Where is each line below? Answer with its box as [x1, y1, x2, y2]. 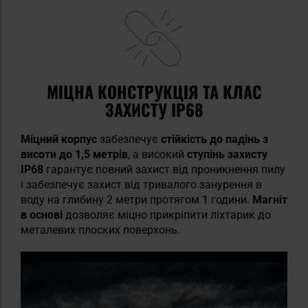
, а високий [128, 147, 184, 161]
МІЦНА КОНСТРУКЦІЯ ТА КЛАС [46, 78, 262, 104]
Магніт [252, 192, 287, 206]
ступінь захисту [184, 147, 267, 161]
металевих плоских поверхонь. [21, 223, 180, 236]
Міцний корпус [21, 132, 97, 146]
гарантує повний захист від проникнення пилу [46, 162, 285, 176]
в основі [21, 208, 63, 221]
